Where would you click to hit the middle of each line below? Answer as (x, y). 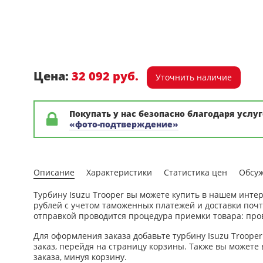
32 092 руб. (105, 76)
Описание (54, 172)
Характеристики (119, 172)
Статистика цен (195, 172)
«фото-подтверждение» (124, 124)
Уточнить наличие (194, 77)
